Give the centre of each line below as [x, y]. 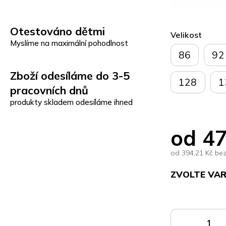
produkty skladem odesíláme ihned [72, 102]
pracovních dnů [49, 90]
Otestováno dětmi [58, 31]
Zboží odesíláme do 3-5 [70, 75]
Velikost [186, 35]
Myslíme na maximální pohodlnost [69, 43]
